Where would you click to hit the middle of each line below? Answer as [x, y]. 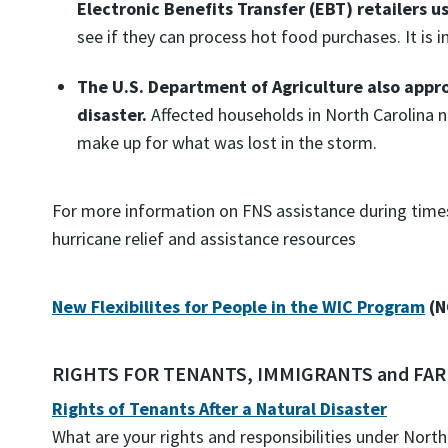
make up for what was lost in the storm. [227, 142]
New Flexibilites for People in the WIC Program [238, 306]
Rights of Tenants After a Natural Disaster [219, 408]
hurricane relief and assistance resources [204, 238]
